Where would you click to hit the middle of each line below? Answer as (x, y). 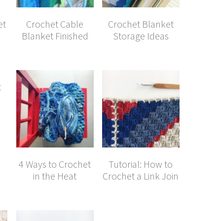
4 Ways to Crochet (55, 164)
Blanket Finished (55, 36)
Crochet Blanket (141, 24)
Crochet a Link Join (141, 176)
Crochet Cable (55, 24)
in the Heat (55, 176)
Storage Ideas (141, 36)
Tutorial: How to (141, 164)
